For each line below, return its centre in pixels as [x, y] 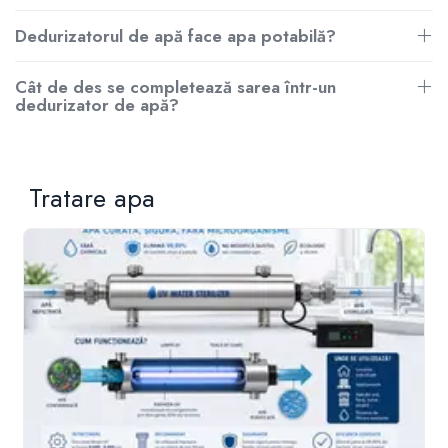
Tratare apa [92, 197]
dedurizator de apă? [97, 104]
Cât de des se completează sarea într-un [175, 86]
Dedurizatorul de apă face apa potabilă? [175, 35]
